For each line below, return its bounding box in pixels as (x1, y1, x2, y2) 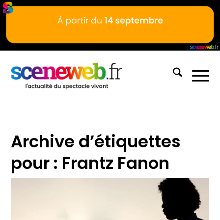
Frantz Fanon (62, 151, 170, 175)
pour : (11, 151, 62, 175)
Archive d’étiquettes (11, 129, 181, 153)
